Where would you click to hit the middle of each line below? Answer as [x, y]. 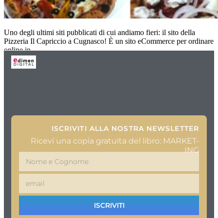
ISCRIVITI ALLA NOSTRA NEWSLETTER [125, 129]
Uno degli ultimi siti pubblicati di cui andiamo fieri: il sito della [100, 33]
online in [17, 50]
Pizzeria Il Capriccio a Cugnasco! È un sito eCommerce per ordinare [109, 41]
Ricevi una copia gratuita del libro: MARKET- [115, 141]
